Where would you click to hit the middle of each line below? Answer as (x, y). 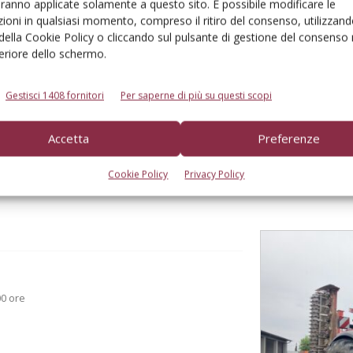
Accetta (68, 138)
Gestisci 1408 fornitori (55, 95)
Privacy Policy (215, 174)
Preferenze (289, 138)
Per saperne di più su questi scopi (196, 95)
